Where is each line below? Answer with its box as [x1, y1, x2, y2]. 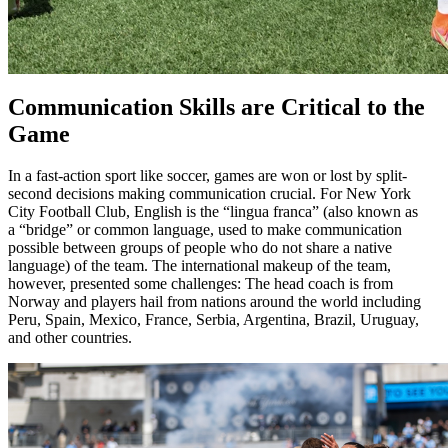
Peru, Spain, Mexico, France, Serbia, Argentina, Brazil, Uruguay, [8, 311, 419, 329]
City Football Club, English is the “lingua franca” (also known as [8, 203, 418, 221]
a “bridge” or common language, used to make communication [8, 221, 402, 239]
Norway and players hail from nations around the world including [8, 293, 421, 311]
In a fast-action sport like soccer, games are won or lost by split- [8, 167, 407, 185]
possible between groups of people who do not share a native [8, 239, 392, 257]
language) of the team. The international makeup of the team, [8, 257, 391, 275]
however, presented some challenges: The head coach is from [8, 275, 393, 293]
